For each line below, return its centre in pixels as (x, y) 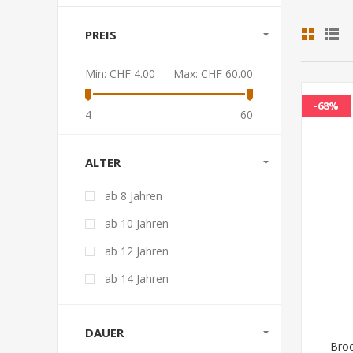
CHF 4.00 (132, 74)
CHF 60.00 (227, 74)
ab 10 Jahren (137, 223)
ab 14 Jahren (137, 279)
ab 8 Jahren (134, 196)
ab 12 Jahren (137, 251)
